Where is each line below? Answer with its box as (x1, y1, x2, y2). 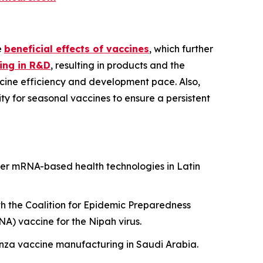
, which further (149, 42, 213, 55)
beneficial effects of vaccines (4, 42, 149, 55)
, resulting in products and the (50, 59, 185, 71)
